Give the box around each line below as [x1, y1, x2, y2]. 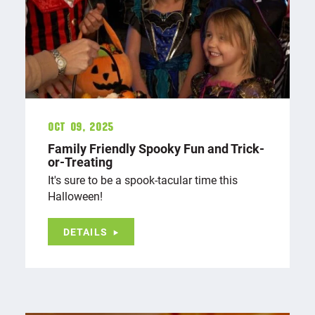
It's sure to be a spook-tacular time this [48, 172, 238, 188]
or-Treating [48, 153, 112, 171]
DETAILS [63, 225, 108, 239]
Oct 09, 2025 [48, 120, 114, 135]
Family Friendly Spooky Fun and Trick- [48, 140, 264, 157]
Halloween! [48, 188, 103, 204]
